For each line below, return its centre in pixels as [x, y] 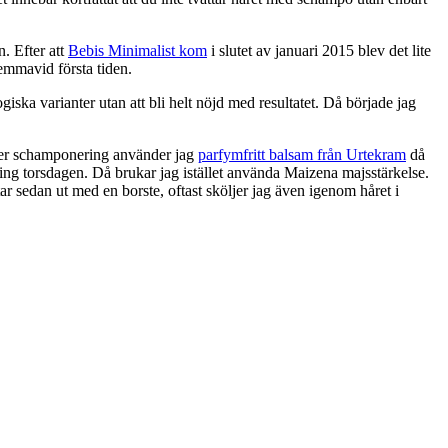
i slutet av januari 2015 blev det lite [319, 51]
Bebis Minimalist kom [137, 51]
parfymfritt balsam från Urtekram [302, 155]
